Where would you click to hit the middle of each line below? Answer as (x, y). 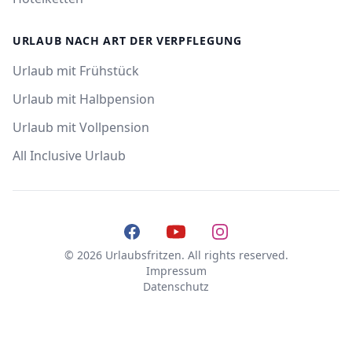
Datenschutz (176, 286)
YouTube (191, 231)
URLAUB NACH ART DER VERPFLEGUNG (127, 40)
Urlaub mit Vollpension (81, 127)
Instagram (241, 231)
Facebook (150, 231)
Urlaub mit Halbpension (84, 99)
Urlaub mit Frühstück (76, 71)
